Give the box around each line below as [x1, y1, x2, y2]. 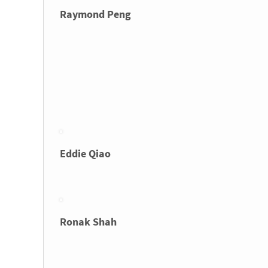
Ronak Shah [60, 215, 117, 229]
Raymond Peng [60, 7, 131, 21]
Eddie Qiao [60, 147, 111, 160]
